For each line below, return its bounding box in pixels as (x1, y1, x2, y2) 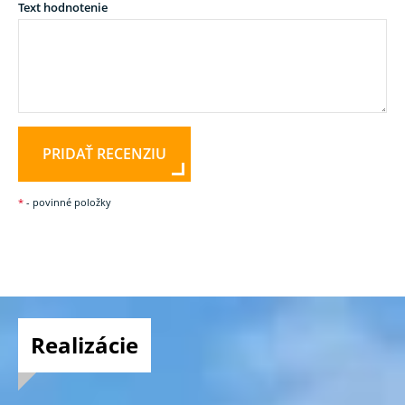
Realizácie (31, 329, 138, 360)
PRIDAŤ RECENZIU (42, 143, 166, 164)
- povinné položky (24, 194, 111, 209)
